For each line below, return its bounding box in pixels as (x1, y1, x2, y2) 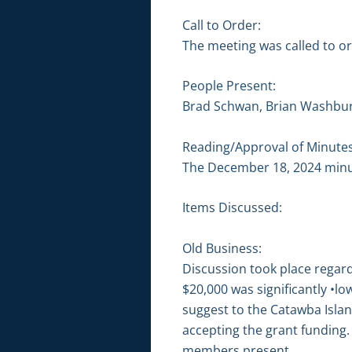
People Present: (182, 77, 276, 95)
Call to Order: (182, 16, 261, 34)
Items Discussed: (182, 199, 282, 217)
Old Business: (182, 239, 262, 257)
